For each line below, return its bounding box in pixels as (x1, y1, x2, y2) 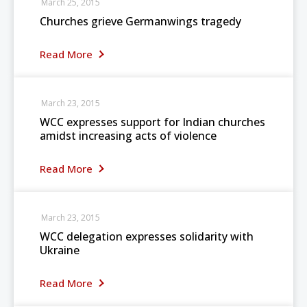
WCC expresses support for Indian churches (40, 114, 265, 130)
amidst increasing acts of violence (40, 128, 217, 143)
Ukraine (40, 243, 79, 258)
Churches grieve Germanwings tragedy (40, 14, 241, 29)
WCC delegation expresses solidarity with (40, 229, 254, 244)
